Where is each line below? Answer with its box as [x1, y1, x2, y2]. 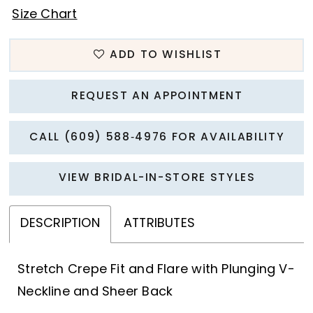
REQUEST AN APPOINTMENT [71, 90, 243, 102]
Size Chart [12, 9, 78, 22]
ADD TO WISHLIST [109, 49, 222, 61]
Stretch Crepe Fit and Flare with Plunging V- [17, 264, 295, 277]
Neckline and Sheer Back [17, 286, 173, 299]
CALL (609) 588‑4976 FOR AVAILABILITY [29, 131, 285, 143]
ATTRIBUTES [123, 217, 196, 230]
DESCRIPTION [20, 217, 100, 230]
